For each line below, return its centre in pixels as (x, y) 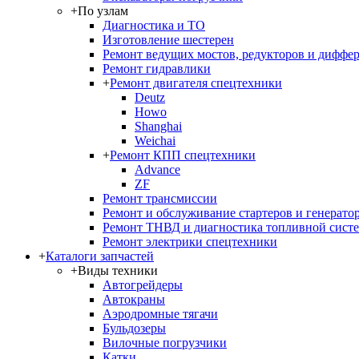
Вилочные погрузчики (165, 343)
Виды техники (118, 270)
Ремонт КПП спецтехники (183, 155)
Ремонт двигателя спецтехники (196, 83)
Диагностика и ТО (154, 25)
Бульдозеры (134, 328)
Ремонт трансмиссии (160, 198)
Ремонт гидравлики (157, 69)
